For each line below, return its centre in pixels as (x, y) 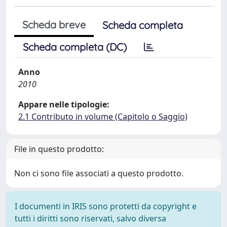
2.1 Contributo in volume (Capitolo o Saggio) (103, 117)
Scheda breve (54, 25)
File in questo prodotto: (59, 149)
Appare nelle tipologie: (64, 104)
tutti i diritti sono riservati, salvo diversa (90, 218)
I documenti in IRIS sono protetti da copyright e (106, 206)
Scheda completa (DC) (75, 47)
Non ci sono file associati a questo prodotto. (99, 173)
